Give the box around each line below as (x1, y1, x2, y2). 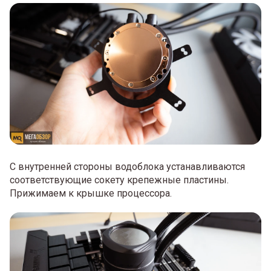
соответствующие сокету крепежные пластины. (10, 174, 229, 186)
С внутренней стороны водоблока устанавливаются (10, 160, 245, 172)
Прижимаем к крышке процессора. (10, 187, 172, 199)
